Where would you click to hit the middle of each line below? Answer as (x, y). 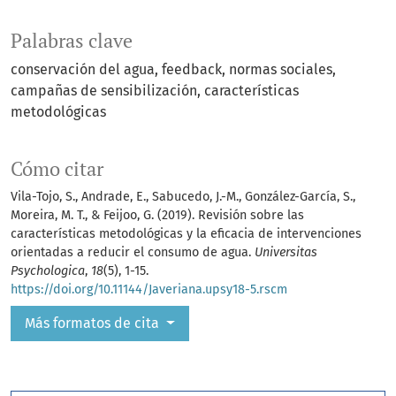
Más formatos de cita (94, 324)
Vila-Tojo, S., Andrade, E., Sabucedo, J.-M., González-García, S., (183, 197)
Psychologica (48, 271)
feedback (192, 70)
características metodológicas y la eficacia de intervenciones (186, 234)
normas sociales (281, 70)
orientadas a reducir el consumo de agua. (133, 253)
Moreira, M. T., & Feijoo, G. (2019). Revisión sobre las (157, 216)
